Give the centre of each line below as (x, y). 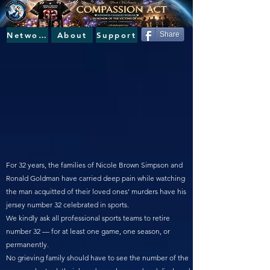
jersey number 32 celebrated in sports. (67, 205)
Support (117, 35)
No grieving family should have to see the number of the (97, 258)
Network (42, 35)
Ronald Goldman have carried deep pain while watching (96, 178)
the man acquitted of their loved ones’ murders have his (96, 191)
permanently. (27, 244)
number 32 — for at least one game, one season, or (88, 231)
